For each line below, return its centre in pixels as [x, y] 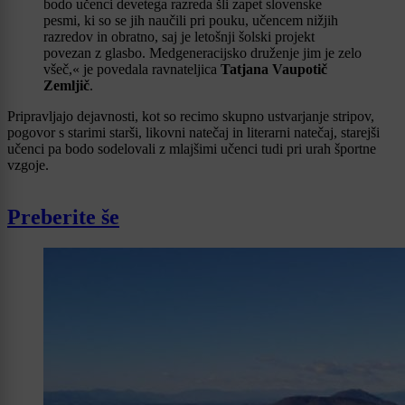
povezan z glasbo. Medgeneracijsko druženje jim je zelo [202, 52]
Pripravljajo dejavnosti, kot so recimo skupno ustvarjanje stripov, [191, 116]
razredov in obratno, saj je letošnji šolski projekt [179, 36]
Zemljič [66, 85]
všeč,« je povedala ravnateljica [132, 69]
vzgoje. [28, 165]
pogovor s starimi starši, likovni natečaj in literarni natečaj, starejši [193, 132]
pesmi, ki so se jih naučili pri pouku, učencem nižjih [191, 20]
